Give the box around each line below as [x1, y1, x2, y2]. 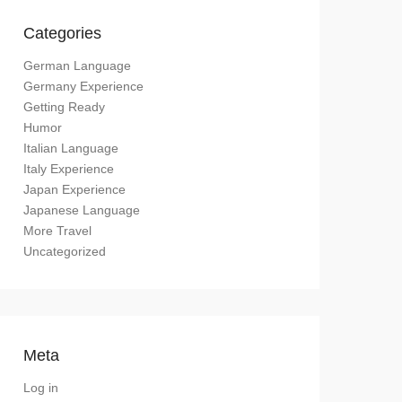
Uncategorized [23, 244, 106, 258]
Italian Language [23, 141, 118, 155]
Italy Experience [23, 162, 114, 176]
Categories [23, 24, 101, 42]
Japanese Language [23, 203, 140, 217]
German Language [23, 58, 131, 73]
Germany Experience [23, 79, 144, 93]
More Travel [23, 223, 92, 238]
